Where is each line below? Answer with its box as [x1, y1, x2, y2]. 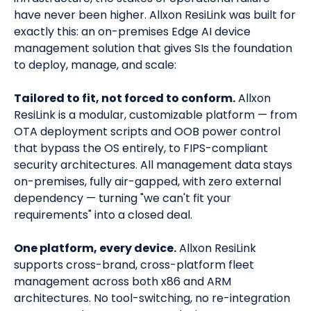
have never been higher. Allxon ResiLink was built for [14, 7, 296, 24]
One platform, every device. [14, 240, 176, 257]
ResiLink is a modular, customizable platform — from [14, 107, 297, 124]
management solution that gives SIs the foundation [14, 40, 292, 57]
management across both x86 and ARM [14, 274, 231, 290]
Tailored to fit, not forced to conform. [14, 90, 235, 107]
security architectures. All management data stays [14, 157, 292, 174]
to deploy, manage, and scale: [14, 57, 176, 74]
